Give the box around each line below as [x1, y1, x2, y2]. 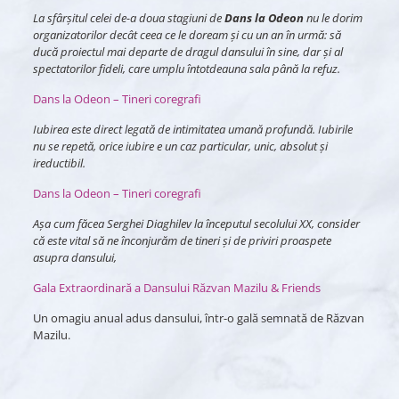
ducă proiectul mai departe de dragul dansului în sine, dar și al [32, 44, 343, 60]
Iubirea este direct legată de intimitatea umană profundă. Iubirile [32, 121, 353, 137]
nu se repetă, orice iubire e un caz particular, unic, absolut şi [32, 138, 328, 154]
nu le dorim [303, 10, 362, 26]
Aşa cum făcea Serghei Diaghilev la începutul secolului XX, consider [32, 216, 360, 232]
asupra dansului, [32, 249, 117, 265]
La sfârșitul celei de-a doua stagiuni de [32, 10, 224, 26]
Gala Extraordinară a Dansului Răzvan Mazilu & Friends [32, 280, 321, 296]
